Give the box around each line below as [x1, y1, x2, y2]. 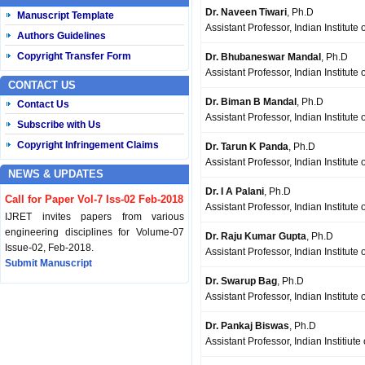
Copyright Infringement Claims [17, 139, 159, 152]
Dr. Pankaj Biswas [205, 320, 289, 332]
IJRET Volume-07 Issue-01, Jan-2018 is [5, 309, 184, 321]
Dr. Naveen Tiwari [205, 7, 287, 18]
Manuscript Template [17, 10, 114, 22]
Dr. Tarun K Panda [205, 141, 288, 152]
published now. [5, 324, 72, 336]
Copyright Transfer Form [17, 51, 131, 63]
